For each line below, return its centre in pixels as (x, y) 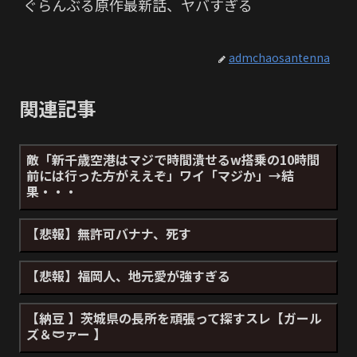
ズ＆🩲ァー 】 (66, 334)
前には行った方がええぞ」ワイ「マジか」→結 (160, 176)
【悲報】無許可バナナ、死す (109, 234)
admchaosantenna (279, 58)
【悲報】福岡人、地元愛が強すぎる (128, 276)
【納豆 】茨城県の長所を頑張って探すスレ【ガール (174, 318)
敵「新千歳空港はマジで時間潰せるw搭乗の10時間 (173, 160)
